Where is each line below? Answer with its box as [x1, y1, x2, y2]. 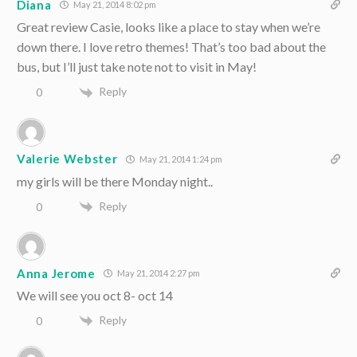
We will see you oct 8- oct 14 [17, 288, 173, 304]
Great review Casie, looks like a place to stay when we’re [17, 19, 320, 35]
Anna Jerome [17, 265, 96, 280]
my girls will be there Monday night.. [17, 173, 213, 189]
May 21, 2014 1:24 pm [137, 153, 222, 164]
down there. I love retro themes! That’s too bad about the [17, 39, 326, 55]
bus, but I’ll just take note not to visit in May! [17, 59, 257, 75]
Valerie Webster [17, 151, 118, 167]
